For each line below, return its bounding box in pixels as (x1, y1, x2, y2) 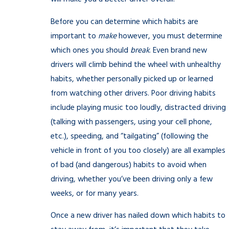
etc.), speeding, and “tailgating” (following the (51, 130, 209, 143)
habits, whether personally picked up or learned (51, 73, 213, 86)
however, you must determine (117, 30, 222, 43)
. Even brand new (149, 44, 207, 57)
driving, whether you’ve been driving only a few (51, 173, 213, 186)
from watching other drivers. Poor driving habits (51, 87, 216, 100)
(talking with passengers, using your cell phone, (51, 116, 212, 129)
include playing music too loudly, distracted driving (51, 101, 226, 114)
